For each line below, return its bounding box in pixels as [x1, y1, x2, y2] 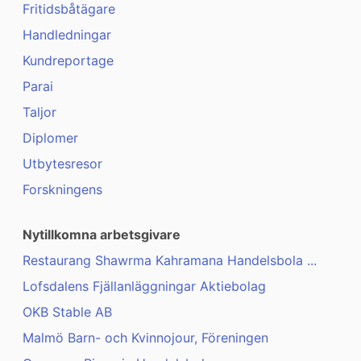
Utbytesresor [23, 156, 102, 172]
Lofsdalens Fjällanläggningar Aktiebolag [23, 278, 266, 295]
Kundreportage [23, 52, 114, 69]
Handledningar [23, 27, 111, 44]
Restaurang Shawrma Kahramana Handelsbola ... [23, 252, 317, 269]
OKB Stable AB [23, 304, 112, 321]
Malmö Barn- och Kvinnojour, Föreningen [23, 330, 268, 346]
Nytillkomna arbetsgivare [23, 226, 180, 243]
